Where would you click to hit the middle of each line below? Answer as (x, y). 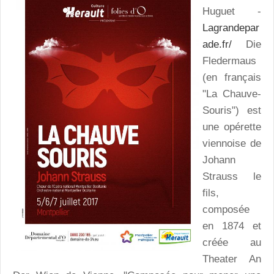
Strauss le (232, 177)
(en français (232, 78)
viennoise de (232, 144)
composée (226, 210)
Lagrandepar (231, 28)
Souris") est (232, 111)
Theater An (232, 259)
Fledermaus (229, 61)
